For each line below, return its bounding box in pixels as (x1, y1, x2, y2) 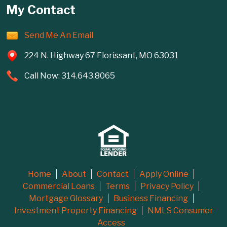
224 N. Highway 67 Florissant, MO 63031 (24, 50, 178, 60)
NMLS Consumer (147, 205, 213, 215)
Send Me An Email (24, 30, 93, 40)
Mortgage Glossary (28, 193, 103, 203)
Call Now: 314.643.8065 (24, 70, 115, 81)
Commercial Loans (23, 181, 95, 191)
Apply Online (139, 169, 188, 179)
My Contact (6, 2, 75, 17)
